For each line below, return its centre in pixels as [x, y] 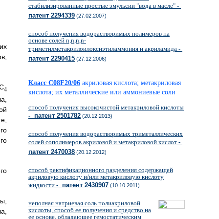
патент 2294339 [52, 15]
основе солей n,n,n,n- [57, 40]
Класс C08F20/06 [54, 83]
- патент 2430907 [82, 185]
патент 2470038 [52, 152]
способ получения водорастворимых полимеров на [99, 33]
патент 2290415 [52, 58]
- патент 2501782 [55, 116]
